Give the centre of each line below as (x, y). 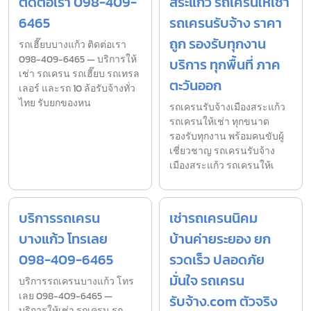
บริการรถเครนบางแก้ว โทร (76, 282)
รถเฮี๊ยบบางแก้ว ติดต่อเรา (73, 45)
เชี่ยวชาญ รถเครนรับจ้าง (222, 151)
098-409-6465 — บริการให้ (78, 60)
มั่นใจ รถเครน (207, 281)
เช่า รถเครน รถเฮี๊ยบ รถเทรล (79, 74)
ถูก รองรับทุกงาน (218, 44)
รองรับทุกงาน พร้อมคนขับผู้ (227, 137)
